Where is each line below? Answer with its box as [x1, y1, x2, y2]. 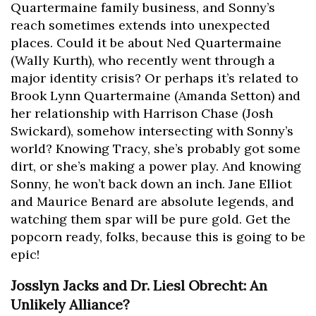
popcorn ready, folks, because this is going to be [11, 229, 305, 245]
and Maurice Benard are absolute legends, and [11, 193, 294, 210]
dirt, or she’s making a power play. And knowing [11, 158, 301, 175]
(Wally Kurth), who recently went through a [11, 52, 275, 69]
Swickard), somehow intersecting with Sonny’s [11, 123, 293, 140]
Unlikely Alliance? [11, 296, 130, 314]
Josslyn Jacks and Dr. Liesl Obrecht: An [11, 276, 267, 295]
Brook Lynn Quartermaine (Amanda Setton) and [11, 87, 300, 104]
